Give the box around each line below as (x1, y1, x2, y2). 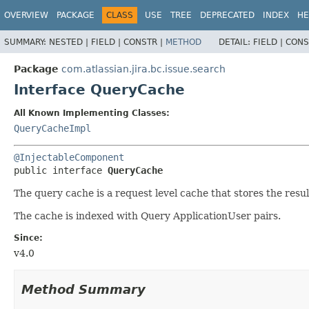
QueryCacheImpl (14, 122, 91, 134)
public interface (14, 164, 108, 176)
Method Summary (21, 281, 146, 297)
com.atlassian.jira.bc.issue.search (61, 63, 226, 74)
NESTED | (49, 37, 91, 47)
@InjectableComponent (14, 151, 124, 163)
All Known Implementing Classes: (14, 108, 170, 118)
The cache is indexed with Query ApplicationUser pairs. (14, 210, 281, 221)
